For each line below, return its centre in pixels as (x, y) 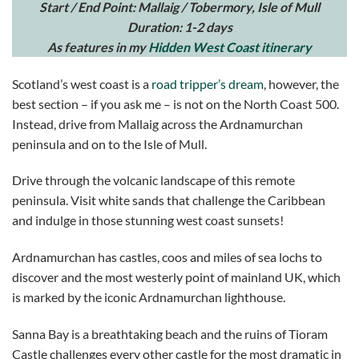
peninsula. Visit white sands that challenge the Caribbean (169, 200)
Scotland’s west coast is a (82, 83)
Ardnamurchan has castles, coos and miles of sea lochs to (167, 257)
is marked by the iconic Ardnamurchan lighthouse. (149, 297)
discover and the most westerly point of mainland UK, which (176, 277)
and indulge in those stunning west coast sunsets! (148, 220)
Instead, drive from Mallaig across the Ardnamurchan (157, 123)
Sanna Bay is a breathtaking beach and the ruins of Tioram (170, 333)
